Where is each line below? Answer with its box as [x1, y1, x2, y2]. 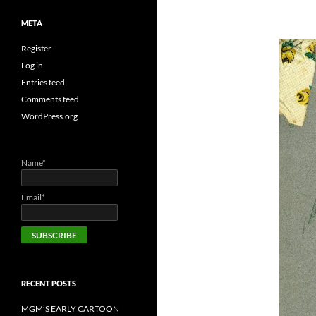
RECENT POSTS [21, 278, 76, 288]
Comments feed [21, 94, 79, 105]
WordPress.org [21, 111, 78, 122]
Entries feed [21, 77, 65, 88]
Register [21, 43, 51, 54]
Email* [21, 192, 45, 203]
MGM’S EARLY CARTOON [21, 303, 119, 314]
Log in [21, 60, 43, 71]
